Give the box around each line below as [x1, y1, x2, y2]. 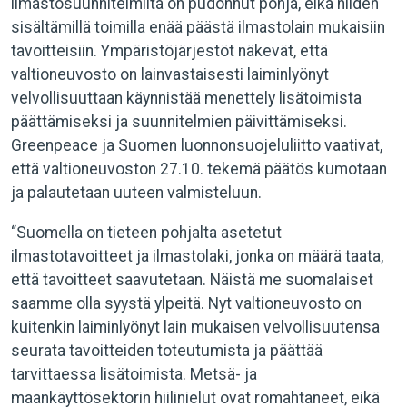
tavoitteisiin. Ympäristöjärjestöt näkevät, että [11, 42, 328, 60]
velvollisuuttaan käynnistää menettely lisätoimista [11, 89, 362, 107]
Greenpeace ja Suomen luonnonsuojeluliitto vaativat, [11, 136, 382, 154]
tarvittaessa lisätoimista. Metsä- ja [11, 365, 257, 383]
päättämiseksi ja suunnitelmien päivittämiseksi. [11, 113, 347, 131]
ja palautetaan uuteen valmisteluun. [11, 184, 262, 202]
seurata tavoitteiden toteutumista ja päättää [11, 342, 323, 360]
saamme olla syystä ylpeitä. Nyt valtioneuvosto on [11, 294, 362, 313]
